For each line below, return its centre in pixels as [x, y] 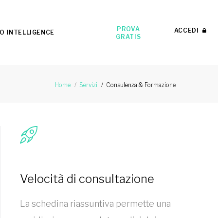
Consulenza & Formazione [141, 85]
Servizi [88, 85]
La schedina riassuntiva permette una [95, 204]
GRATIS [128, 36]
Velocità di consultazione [87, 179]
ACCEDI [188, 30]
